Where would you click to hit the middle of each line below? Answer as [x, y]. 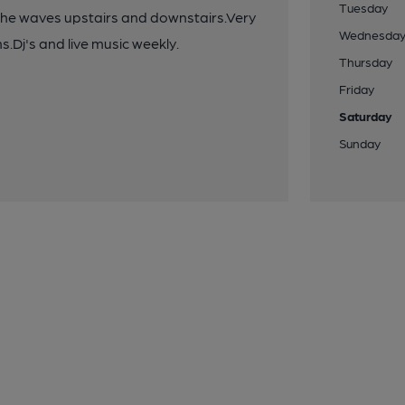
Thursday [366, 61]
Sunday [360, 143]
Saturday [366, 116]
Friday [357, 89]
